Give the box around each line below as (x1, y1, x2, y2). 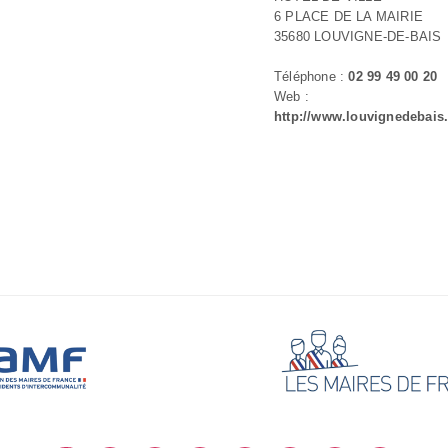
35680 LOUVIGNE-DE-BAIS (274, 29, 442, 44)
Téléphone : (274, 69, 349, 84)
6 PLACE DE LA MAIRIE (274, 9, 423, 24)
